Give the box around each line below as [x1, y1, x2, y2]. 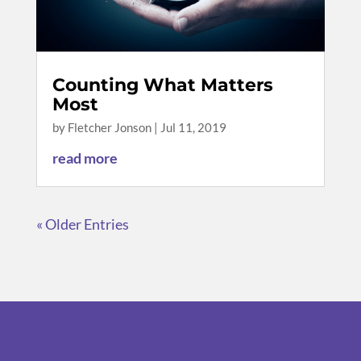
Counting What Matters [52, 74, 273, 97]
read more [52, 149, 118, 168]
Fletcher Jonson [67, 120, 151, 135]
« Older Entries [35, 215, 129, 234]
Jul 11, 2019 [160, 120, 226, 135]
